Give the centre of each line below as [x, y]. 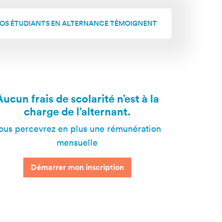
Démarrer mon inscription [77, 167]
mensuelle [77, 143]
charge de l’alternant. [77, 111]
